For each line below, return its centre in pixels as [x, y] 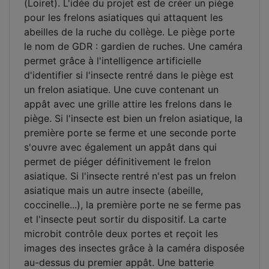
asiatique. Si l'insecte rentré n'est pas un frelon [130, 176]
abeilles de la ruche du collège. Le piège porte [129, 32]
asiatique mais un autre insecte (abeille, [113, 190]
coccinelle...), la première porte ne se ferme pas [132, 204]
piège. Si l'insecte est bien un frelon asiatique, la [133, 118]
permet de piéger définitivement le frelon [117, 161]
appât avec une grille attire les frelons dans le [128, 104]
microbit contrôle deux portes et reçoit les [121, 233]
